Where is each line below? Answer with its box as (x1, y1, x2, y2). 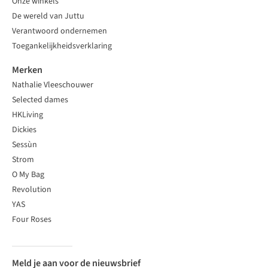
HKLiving (12, 109, 43, 121)
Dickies (12, 124, 36, 136)
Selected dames (12, 94, 68, 106)
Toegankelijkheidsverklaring (12, 40, 112, 53)
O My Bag (12, 169, 44, 181)
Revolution (12, 184, 51, 196)
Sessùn (12, 139, 37, 151)
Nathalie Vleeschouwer (12, 79, 93, 92)
